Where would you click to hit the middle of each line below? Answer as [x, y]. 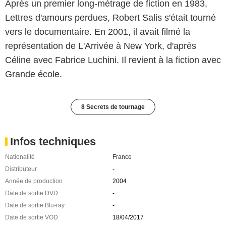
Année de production [34, 181]
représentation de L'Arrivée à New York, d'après [101, 46]
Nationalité [20, 157]
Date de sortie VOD [32, 217]
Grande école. [34, 74]
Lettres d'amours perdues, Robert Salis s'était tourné [110, 17]
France [122, 157]
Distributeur [21, 169]
